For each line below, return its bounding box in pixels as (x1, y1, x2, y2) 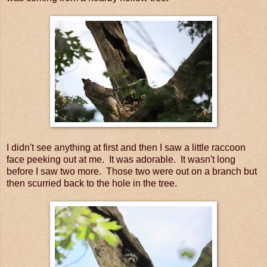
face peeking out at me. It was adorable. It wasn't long (7, 154, 235, 164)
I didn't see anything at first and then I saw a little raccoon (7, 142, 246, 153)
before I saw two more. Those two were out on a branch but (7, 166, 257, 176)
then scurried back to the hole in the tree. (7, 178, 177, 188)
